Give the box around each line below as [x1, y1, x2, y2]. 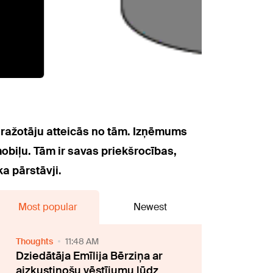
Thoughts [16, 236, 54, 247]
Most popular [18, 200, 77, 213]
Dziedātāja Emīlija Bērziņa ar [16, 249, 163, 263]
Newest [133, 200, 168, 213]
